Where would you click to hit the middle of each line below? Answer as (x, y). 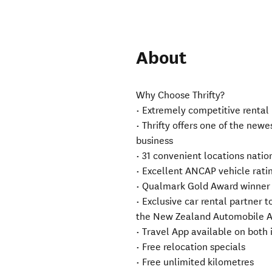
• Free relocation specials (191, 247)
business (155, 141)
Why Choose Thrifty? (181, 95)
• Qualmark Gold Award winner (203, 186)
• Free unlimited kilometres (195, 262)
